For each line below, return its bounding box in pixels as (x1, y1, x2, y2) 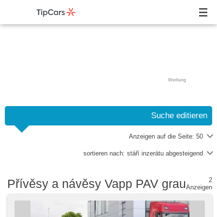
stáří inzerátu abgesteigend (127, 150, 203, 157)
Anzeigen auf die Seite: (129, 133, 196, 140)
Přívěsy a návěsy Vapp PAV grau (7, 176, 186, 190)
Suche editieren (151, 111, 207, 120)
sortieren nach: (83, 150, 127, 157)
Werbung (168, 77, 186, 82)
